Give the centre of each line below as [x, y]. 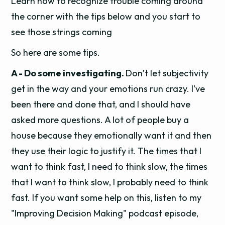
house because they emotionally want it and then [111, 135]
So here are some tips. [56, 52]
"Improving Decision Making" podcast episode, [105, 213]
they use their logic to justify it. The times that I [106, 151]
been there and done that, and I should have [101, 104]
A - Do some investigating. [69, 73]
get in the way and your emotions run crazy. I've [108, 89]
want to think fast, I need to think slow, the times [109, 166]
